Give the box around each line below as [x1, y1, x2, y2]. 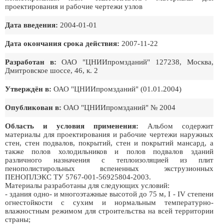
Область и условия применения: [5, 122, 138, 130]
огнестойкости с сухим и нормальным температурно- [5, 198, 213, 206]
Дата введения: [5, 21, 58, 29]
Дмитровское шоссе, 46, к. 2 [5, 66, 98, 74]
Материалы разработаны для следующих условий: [5, 181, 169, 189]
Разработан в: [5, 58, 56, 66]
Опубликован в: [5, 103, 61, 111]
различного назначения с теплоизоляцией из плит [5, 156, 213, 164]
